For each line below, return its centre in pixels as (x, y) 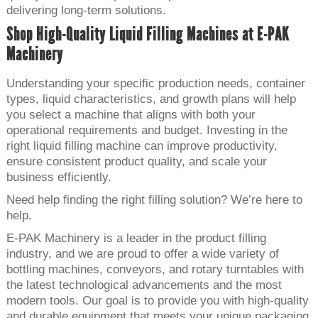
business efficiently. (59, 177)
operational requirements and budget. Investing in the (147, 130)
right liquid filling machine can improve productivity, (142, 146)
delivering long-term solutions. (86, 10)
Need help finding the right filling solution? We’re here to (154, 199)
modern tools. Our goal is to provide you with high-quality (157, 300)
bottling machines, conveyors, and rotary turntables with (155, 269)
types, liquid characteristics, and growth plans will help (151, 99)
